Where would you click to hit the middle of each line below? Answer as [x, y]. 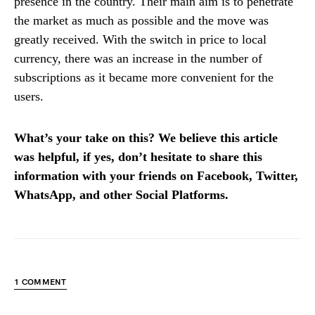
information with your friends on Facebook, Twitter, [156, 175]
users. [29, 96]
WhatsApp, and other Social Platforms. [121, 194]
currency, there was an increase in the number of [138, 58]
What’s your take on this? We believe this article [146, 137]
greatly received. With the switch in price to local [140, 39]
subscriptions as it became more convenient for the [144, 77]
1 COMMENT [40, 282]
